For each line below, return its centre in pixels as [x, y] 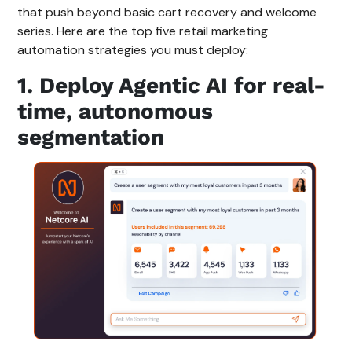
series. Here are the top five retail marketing [143, 31]
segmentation [91, 137]
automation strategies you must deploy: [133, 50]
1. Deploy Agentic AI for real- [172, 86]
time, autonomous [115, 112]
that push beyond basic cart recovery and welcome [167, 13]
